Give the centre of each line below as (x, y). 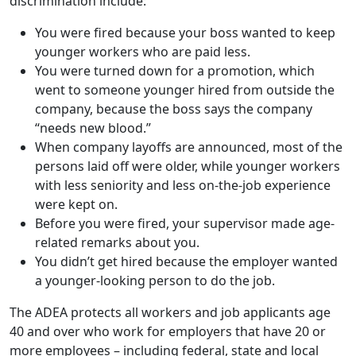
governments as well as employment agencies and (161, 280)
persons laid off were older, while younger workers (188, 76)
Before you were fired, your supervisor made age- (185, 133)
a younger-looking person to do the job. (155, 191)
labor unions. (49, 299)
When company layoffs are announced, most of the (189, 57)
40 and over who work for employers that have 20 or (168, 242)
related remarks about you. (117, 153)
